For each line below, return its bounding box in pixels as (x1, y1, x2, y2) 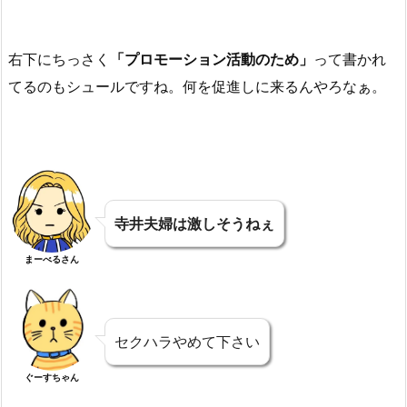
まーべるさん (25, 252, 79, 265)
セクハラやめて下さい (114, 331, 260, 352)
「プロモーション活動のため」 (110, 49, 313, 70)
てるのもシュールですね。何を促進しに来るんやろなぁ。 (8, 76, 386, 97)
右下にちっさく (8, 49, 110, 70)
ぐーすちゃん (25, 370, 79, 383)
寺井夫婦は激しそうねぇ (114, 213, 274, 233)
